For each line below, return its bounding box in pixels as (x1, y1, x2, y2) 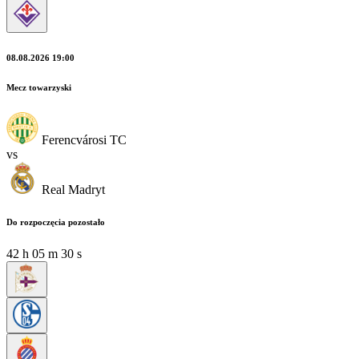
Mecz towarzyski (6, 82, 71, 92)
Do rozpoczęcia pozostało (6, 216, 105, 227)
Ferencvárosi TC (42, 132, 127, 147)
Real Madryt (42, 182, 105, 196)
